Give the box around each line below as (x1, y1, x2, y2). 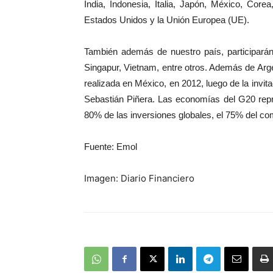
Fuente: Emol (84, 141, 137, 152)
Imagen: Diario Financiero (84, 172, 194, 184)
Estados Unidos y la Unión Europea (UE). (84, 15, 249, 25)
